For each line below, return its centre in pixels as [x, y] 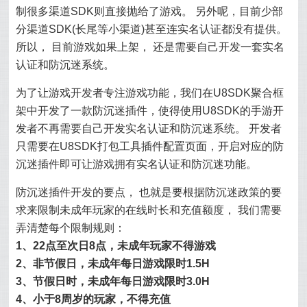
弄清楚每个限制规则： [71, 228]
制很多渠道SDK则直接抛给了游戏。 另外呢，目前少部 [150, 11]
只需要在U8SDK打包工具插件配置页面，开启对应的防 [150, 146]
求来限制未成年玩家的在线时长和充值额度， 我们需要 [149, 210]
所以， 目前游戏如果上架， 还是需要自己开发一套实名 [150, 47]
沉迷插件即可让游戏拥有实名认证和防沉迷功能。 [137, 164]
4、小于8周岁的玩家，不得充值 [94, 299]
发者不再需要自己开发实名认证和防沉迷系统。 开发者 [149, 128]
